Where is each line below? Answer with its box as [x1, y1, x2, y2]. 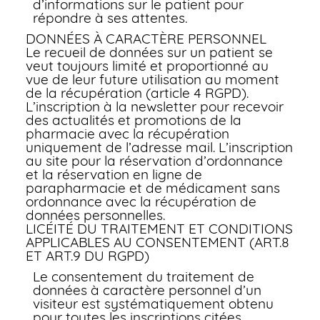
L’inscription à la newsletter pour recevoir [25, 98, 284, 115]
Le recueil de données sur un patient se [25, 44, 273, 61]
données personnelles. [25, 206, 165, 224]
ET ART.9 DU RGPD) [25, 247, 149, 264]
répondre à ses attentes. [32, 9, 187, 26]
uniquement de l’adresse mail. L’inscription [25, 139, 293, 156]
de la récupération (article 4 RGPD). [25, 84, 249, 101]
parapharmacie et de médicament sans [25, 179, 280, 196]
